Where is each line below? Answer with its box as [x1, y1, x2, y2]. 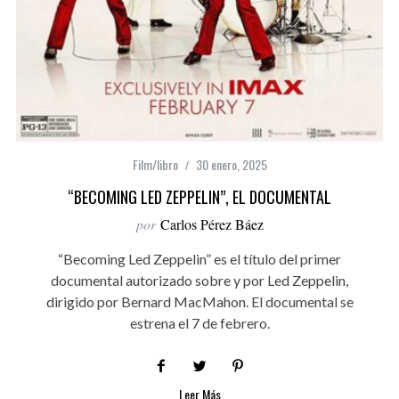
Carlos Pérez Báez [159, 215, 264, 234]
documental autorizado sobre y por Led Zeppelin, [51, 272, 348, 289]
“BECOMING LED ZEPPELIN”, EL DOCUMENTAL [68, 185, 331, 209]
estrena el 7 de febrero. [129, 314, 270, 332]
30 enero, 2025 [195, 155, 267, 175]
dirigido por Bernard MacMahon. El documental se [45, 293, 354, 311]
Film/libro [132, 155, 178, 175]
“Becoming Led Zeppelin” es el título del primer [58, 250, 341, 268]
